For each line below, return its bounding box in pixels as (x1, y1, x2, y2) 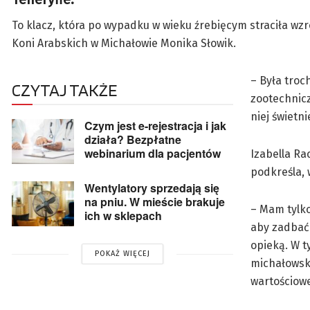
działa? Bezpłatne (84, 131, 181, 148)
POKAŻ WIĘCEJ (95, 249, 150, 259)
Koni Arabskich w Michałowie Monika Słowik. (12, 37, 236, 51)
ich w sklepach (84, 208, 162, 224)
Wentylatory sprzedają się (84, 180, 219, 197)
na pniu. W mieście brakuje (84, 194, 225, 210)
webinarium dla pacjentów (84, 145, 221, 162)
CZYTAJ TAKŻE (12, 80, 117, 101)
